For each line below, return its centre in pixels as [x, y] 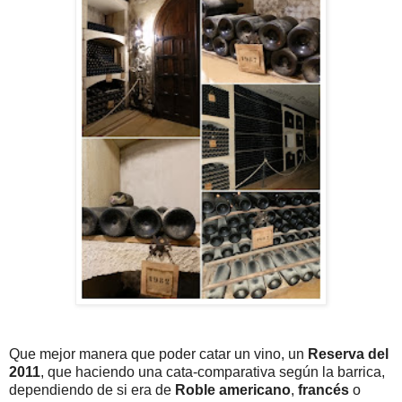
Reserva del [348, 354]
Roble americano [233, 389]
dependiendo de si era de [92, 389]
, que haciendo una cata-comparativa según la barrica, [213, 371]
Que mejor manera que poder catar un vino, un [158, 354]
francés [323, 389]
